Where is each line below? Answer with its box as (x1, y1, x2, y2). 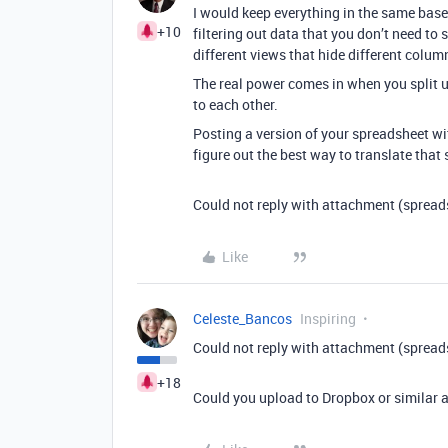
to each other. (193, 95, 278, 114)
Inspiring (300, 309, 356, 328)
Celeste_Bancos (193, 309, 292, 328)
